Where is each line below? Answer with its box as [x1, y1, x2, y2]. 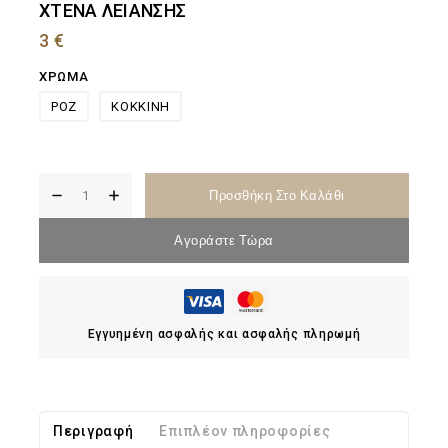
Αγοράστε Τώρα [174, 231, 274, 251]
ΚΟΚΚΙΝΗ [111, 99, 170, 115]
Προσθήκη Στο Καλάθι [209, 186, 345, 206]
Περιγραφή [53, 423, 134, 440]
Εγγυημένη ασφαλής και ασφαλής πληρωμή [87, 327, 361, 342]
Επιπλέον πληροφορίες [159, 423, 331, 440]
